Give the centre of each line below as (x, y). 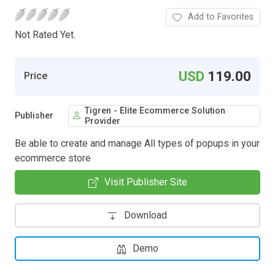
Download (145, 215)
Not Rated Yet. (45, 34)
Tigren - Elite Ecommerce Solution (155, 110)
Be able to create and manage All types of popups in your (137, 143)
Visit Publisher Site (145, 182)
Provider (103, 121)
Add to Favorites (221, 17)
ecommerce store (53, 158)
